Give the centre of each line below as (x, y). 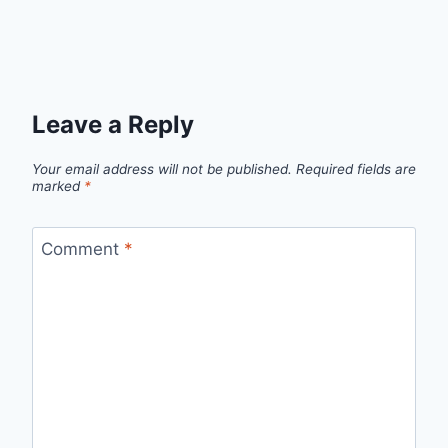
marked (58, 185)
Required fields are (356, 168)
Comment (82, 248)
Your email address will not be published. (162, 168)
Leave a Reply (113, 125)
